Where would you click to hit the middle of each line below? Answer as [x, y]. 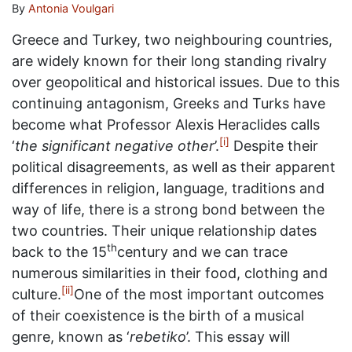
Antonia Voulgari [71, 8]
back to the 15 [59, 252]
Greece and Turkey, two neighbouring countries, [172, 40]
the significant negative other [115, 146]
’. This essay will [238, 337]
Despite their [274, 146]
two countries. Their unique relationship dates [164, 231]
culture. [37, 294]
